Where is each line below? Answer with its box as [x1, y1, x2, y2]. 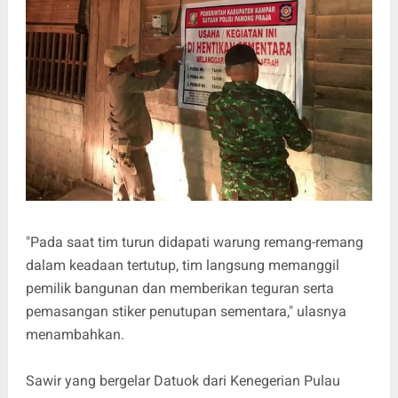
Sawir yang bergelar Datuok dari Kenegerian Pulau [25, 372, 340, 390]
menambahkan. [25, 326, 124, 344]
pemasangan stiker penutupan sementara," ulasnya [25, 303, 346, 321]
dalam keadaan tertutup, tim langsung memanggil [25, 257, 339, 275]
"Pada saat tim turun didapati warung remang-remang [25, 234, 363, 251]
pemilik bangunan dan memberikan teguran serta [25, 280, 334, 298]
